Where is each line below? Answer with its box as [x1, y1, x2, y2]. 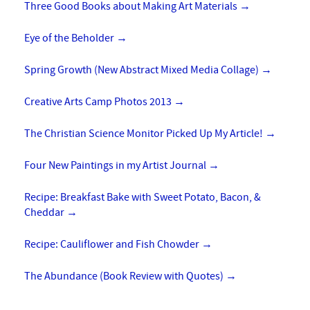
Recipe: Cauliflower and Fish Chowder [24, 237, 201, 251]
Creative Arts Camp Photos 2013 [24, 94, 174, 109]
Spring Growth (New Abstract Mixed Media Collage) [24, 62, 261, 77]
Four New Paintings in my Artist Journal [24, 158, 208, 172]
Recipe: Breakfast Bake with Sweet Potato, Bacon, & [24, 190, 261, 204]
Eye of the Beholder [24, 30, 116, 45]
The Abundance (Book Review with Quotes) [24, 268, 226, 283]
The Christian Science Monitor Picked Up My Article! [24, 126, 265, 140]
